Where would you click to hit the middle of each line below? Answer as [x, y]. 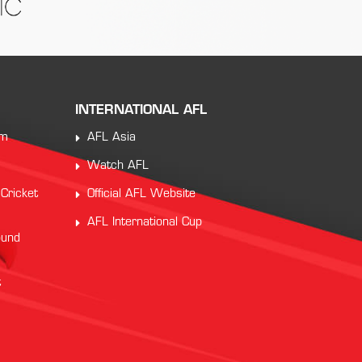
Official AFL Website [141, 194]
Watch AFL [118, 166]
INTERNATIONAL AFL [141, 111]
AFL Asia [111, 138]
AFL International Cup [144, 223]
